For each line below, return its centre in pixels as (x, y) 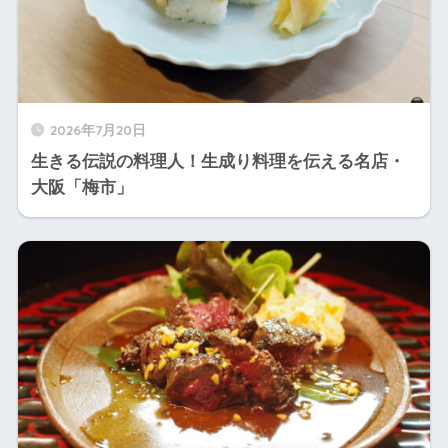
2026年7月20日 (97, 130)
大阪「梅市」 (81, 188)
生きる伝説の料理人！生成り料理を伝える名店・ (217, 162)
